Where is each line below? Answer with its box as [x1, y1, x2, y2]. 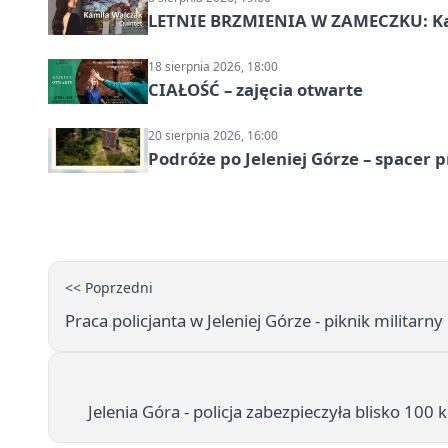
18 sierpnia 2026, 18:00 [148, 57, 278, 75]
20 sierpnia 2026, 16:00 [148, 126, 278, 144]
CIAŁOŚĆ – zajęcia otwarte [148, 77, 363, 101]
